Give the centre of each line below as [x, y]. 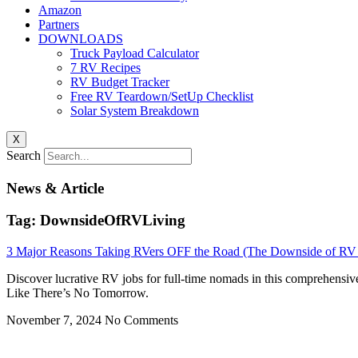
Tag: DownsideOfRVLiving [96, 221]
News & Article [55, 188]
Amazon [60, 10]
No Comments [141, 320]
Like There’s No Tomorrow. [78, 293]
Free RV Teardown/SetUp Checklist [162, 96]
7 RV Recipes [105, 68]
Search [24, 155]
